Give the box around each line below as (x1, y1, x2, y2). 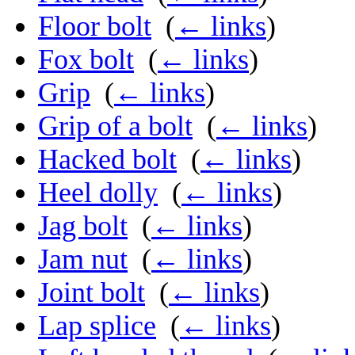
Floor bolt (38, 10, 151, 43)
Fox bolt (38, 44, 134, 76)
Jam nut (38, 243, 128, 276)
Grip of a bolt (38, 110, 193, 143)
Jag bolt (38, 210, 128, 242)
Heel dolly (38, 177, 158, 209)
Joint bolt (38, 277, 145, 309)
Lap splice (38, 310, 156, 342)
